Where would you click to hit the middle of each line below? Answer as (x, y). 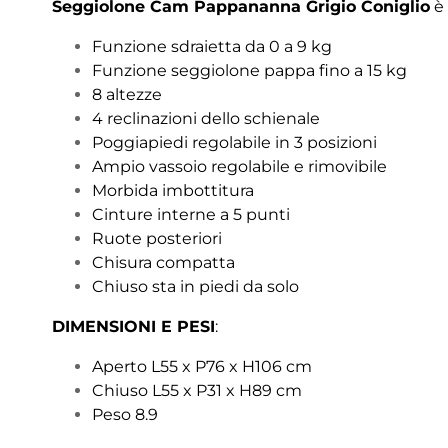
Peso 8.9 (125, 414)
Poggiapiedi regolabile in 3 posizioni (234, 142)
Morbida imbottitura (173, 190)
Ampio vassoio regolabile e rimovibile (239, 166)
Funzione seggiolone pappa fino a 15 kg (249, 70)
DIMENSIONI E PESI (133, 326)
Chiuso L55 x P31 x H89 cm (197, 390)
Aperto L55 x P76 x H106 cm (202, 366)
